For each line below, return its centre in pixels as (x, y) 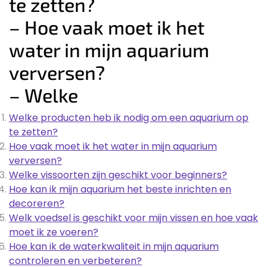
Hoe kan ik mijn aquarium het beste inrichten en (120, 189)
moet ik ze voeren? (54, 232)
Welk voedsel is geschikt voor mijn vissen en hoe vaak (133, 218)
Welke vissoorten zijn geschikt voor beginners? (118, 175)
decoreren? (37, 203)
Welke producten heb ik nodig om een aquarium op (129, 117)
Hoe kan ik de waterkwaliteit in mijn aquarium (114, 246)
